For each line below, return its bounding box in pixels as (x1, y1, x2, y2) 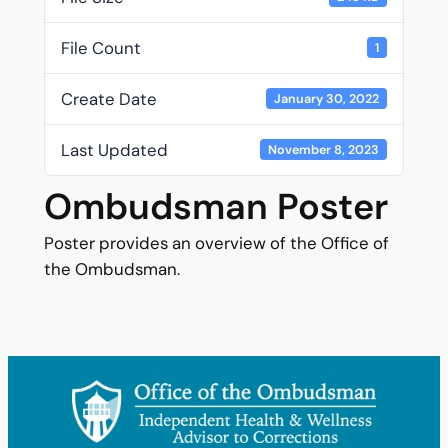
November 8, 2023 (267, 141, 379, 158)
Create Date (60, 87, 157, 110)
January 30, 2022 (273, 90, 379, 107)
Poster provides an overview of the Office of (43, 231, 389, 254)
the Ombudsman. (43, 257, 180, 280)
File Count (60, 36, 141, 59)
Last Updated (60, 138, 168, 161)
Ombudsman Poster (43, 182, 388, 230)
